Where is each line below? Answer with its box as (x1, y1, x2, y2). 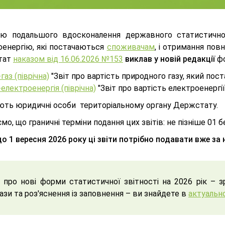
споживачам (106, 42, 155, 52)
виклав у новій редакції (125, 54, 215, 64)
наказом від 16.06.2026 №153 (13, 54, 123, 64)
